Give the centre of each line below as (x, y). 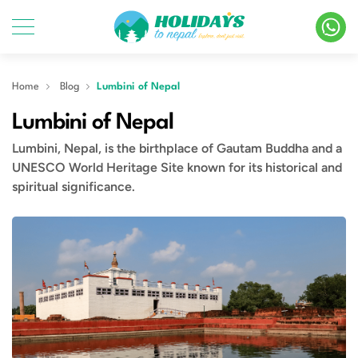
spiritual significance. (74, 187)
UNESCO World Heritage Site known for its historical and (177, 168)
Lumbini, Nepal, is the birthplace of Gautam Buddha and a (177, 149)
